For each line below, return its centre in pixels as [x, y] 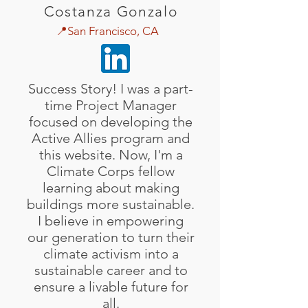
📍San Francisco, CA [108, 31]
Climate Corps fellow [111, 171]
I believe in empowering [111, 221]
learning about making [111, 188]
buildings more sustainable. [111, 204]
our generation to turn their [111, 237]
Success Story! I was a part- [111, 89]
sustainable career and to [111, 270]
